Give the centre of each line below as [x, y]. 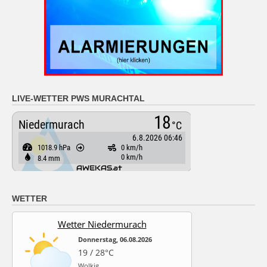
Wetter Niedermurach [102, 224]
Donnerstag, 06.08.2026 [115, 240]
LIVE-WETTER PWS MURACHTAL [78, 99]
